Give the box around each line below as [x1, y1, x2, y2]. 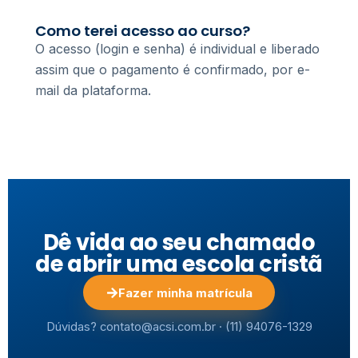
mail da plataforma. [35, 82, 151, 99]
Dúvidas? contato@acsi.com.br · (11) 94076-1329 [46, 319, 312, 334]
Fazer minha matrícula [117, 284, 253, 300]
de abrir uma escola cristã [35, 249, 323, 280]
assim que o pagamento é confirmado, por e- [35, 62, 310, 78]
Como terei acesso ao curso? [35, 21, 250, 42]
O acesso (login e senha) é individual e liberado [35, 41, 320, 58]
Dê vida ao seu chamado [42, 227, 316, 259]
